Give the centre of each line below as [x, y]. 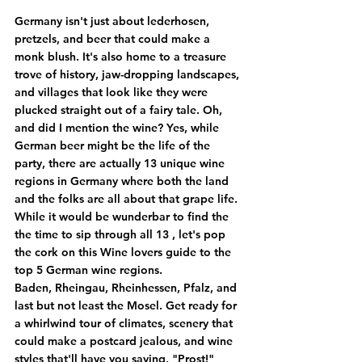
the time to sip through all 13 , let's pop [122, 234]
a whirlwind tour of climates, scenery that [125, 323]
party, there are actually [79, 163]
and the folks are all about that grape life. [126, 199]
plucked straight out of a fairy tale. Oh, [120, 110]
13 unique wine [186, 163]
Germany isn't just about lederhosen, [114, 21]
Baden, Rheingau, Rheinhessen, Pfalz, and [127, 288]
